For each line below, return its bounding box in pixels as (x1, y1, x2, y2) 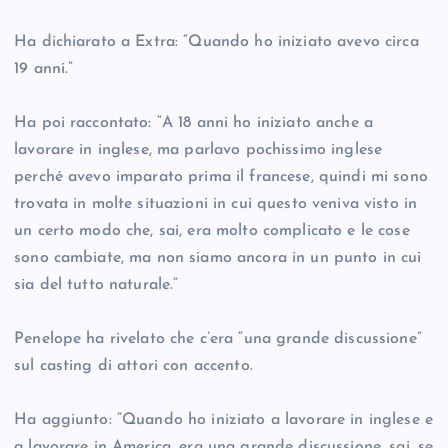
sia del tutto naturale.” (14, 277, 179, 294)
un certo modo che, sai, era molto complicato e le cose (14, 223, 410, 240)
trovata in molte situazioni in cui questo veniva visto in (14, 196, 418, 213)
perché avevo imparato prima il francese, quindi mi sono (14, 169, 428, 186)
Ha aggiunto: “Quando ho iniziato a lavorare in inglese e (14, 412, 433, 429)
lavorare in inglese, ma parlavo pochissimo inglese (14, 142, 383, 159)
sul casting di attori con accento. (14, 358, 253, 375)
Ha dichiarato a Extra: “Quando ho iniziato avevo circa (14, 34, 419, 51)
